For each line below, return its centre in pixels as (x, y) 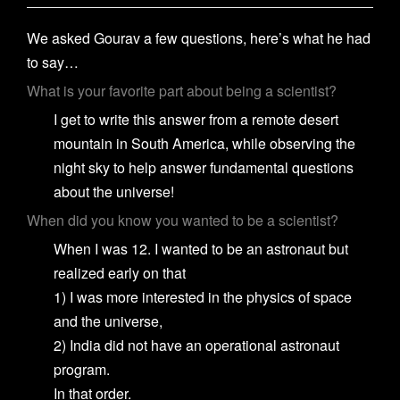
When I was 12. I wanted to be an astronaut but (201, 248)
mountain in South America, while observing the (204, 143)
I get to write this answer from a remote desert (196, 119)
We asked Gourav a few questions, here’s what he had (199, 37)
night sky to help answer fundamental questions (204, 167)
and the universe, (108, 321)
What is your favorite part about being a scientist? (182, 90)
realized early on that (120, 272)
